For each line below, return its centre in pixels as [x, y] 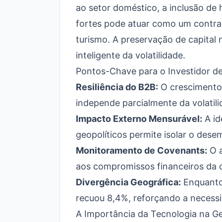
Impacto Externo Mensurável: [139, 119]
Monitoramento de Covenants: [141, 150]
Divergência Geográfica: [128, 182]
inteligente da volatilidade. [131, 55]
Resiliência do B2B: [117, 87]
